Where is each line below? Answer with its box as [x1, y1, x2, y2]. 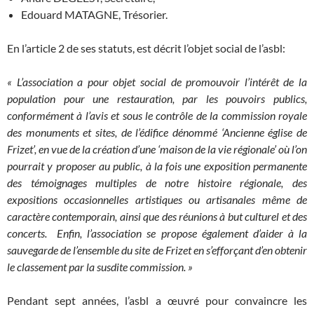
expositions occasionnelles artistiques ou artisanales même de [7, 193, 307, 207]
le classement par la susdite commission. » [7, 260, 193, 274]
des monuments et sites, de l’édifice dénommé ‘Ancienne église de [7, 125, 307, 139]
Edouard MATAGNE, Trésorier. [21, 8, 168, 22]
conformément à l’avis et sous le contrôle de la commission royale [7, 109, 307, 123]
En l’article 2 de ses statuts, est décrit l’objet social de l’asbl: [7, 41, 285, 55]
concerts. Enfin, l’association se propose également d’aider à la [7, 226, 307, 240]
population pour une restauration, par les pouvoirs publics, [7, 92, 307, 106]
